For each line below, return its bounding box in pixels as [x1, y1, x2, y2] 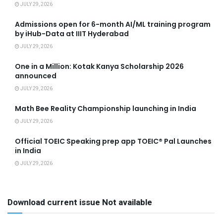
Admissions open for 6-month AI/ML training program [15, 19, 211, 30]
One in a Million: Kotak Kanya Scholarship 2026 [15, 61, 184, 72]
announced [15, 71, 56, 81]
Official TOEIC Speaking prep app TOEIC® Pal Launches [15, 136, 212, 147]
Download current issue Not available [7, 196, 152, 209]
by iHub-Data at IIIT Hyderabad [15, 29, 129, 39]
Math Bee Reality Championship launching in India [15, 104, 196, 114]
